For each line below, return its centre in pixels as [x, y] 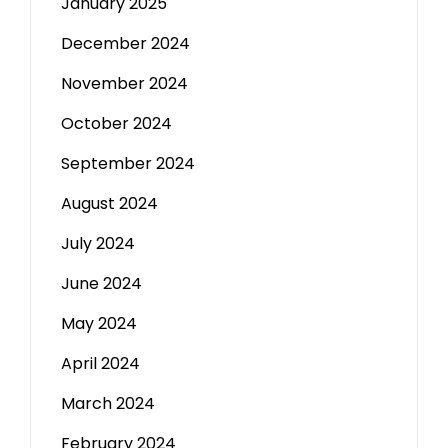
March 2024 [108, 403]
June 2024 [101, 283]
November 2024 [124, 83]
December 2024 [125, 43]
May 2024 [99, 323]
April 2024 [100, 363]
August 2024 [109, 203]
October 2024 [116, 123]
